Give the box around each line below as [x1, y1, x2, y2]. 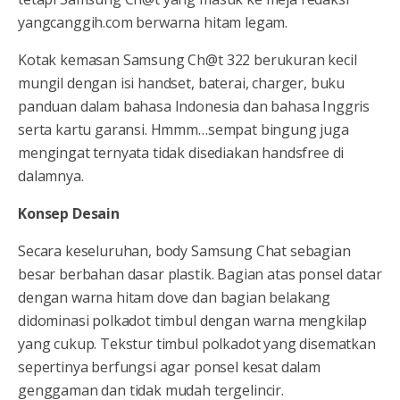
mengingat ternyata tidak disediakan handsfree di [18, 143, 345, 162]
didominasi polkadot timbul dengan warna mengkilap [18, 311, 368, 330]
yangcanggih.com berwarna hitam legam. [18, 12, 288, 32]
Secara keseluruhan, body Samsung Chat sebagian [18, 241, 351, 261]
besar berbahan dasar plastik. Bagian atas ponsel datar [18, 264, 382, 284]
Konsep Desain [18, 204, 120, 223]
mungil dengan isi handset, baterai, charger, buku [18, 73, 346, 93]
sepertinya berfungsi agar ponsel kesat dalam [18, 357, 321, 377]
